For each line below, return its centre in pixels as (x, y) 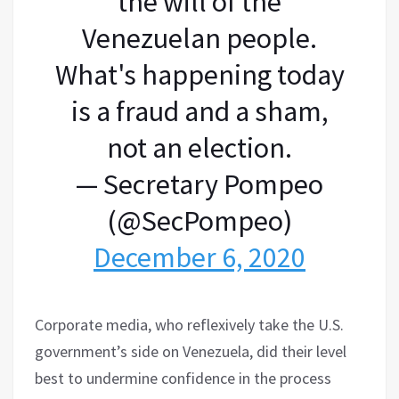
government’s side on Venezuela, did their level (191, 351)
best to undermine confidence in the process (183, 378)
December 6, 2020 (199, 257)
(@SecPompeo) (199, 220)
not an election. (199, 147)
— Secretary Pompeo (199, 184)
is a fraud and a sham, (199, 111)
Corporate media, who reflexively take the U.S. (189, 324)
